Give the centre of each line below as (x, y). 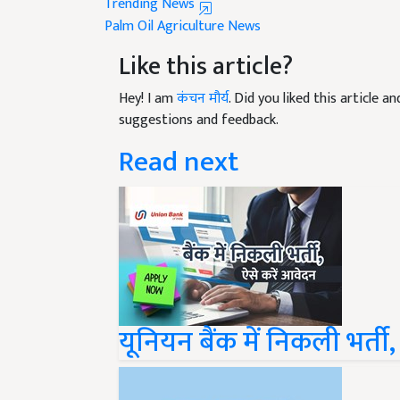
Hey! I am (148, 78)
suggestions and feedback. (199, 99)
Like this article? (206, 46)
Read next (179, 141)
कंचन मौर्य (203, 78)
